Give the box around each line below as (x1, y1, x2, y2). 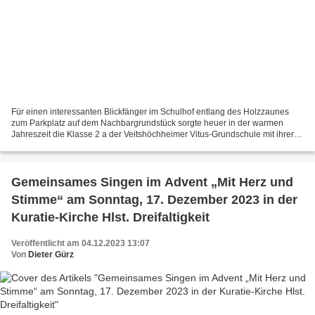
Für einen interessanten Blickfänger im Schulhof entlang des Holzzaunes (11, 106, 289, 117)
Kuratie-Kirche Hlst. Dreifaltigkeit (11, 210, 210, 224)
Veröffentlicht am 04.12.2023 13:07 (11, 238, 150, 248)
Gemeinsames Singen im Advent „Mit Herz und (11, 174, 293, 189)
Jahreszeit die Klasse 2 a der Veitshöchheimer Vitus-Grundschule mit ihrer (11, 129, 294, 139)
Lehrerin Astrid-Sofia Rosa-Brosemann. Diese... (11, 140, 193, 150)
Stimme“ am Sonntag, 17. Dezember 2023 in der (11, 192, 67, 207)
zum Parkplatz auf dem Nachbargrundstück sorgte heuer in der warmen (11, 117, 283, 128)
